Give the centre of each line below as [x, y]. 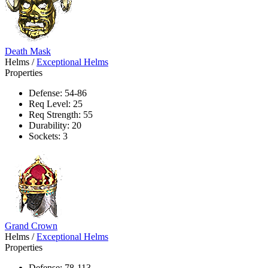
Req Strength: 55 [61, 114]
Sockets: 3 [48, 136]
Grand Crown [31, 226]
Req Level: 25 [56, 103]
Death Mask [28, 51]
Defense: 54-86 [58, 93]
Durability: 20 [55, 125]
